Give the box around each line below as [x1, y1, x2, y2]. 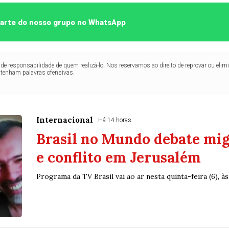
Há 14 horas [98, 117, 131, 124]
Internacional [36, 115, 93, 125]
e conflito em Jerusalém [36, 148, 201, 167]
